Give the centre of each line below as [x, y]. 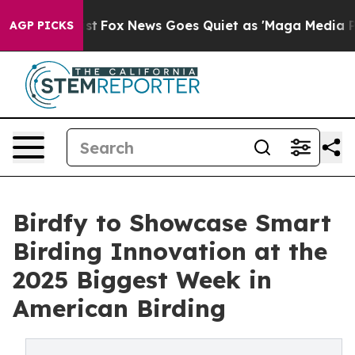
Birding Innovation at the [170, 251]
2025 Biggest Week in [142, 280]
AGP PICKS [42, 25]
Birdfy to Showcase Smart [172, 223]
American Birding [119, 308]
